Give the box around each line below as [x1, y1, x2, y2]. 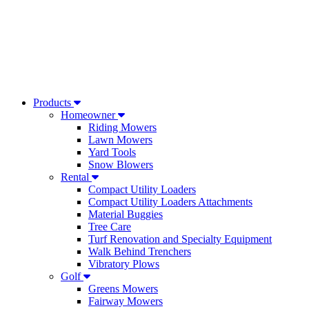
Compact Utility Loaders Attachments [88, 196, 252, 208]
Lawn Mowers [88, 134, 152, 146]
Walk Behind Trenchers [88, 246, 191, 257]
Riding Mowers [88, 121, 157, 133]
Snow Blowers [88, 159, 153, 170]
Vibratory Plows [88, 258, 159, 270]
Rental [61, 171, 92, 183]
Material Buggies [88, 208, 163, 220]
